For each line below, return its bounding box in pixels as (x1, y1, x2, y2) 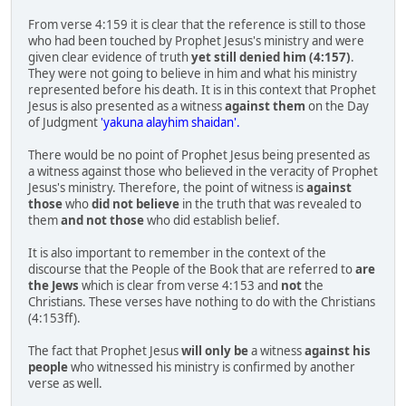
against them (225, 98, 305, 115)
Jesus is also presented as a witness (28, 98, 225, 115)
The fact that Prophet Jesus (28, 343, 181, 360)
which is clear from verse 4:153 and (79, 277, 281, 295)
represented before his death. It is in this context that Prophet (28, 82, 376, 99)
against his (304, 343, 371, 360)
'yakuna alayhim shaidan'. (101, 114, 240, 131)
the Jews (28, 277, 79, 295)
